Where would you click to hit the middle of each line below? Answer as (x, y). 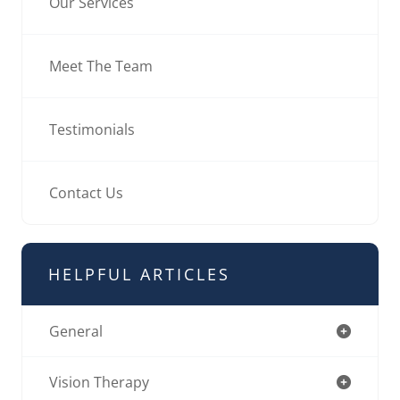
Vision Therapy (99, 382)
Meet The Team (101, 66)
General (76, 331)
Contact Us (86, 192)
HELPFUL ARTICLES (139, 274)
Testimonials (92, 129)
